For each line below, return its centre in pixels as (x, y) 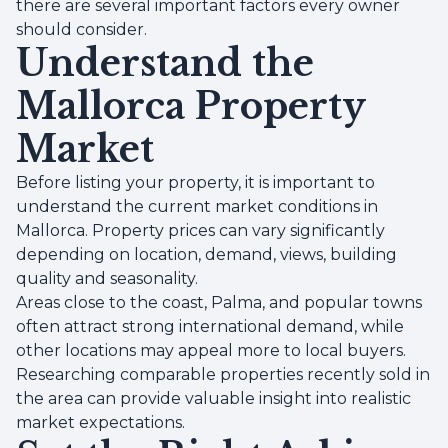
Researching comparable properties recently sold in (223, 374)
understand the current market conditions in (197, 206)
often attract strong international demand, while (210, 326)
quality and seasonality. (107, 278)
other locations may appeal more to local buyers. (211, 350)
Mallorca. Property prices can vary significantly (200, 230)
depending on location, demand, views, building (206, 254)
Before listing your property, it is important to (195, 182)
